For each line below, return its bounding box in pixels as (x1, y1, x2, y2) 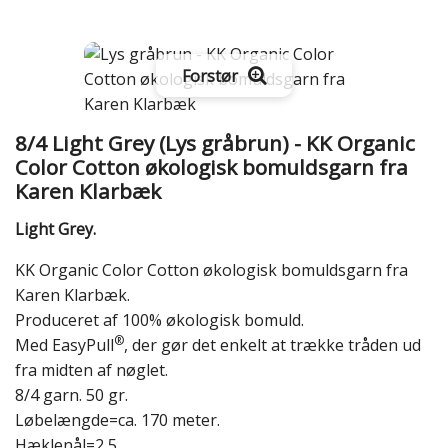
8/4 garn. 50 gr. (15, 383, 128, 406)
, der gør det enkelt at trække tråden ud (124, 333, 421, 356)
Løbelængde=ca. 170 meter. (15, 408, 220, 431)
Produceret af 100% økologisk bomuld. (15, 308, 304, 331)
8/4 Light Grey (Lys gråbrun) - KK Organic (15, 128, 415, 157)
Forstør (181, 65, 238, 87)
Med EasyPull (15, 333, 114, 356)
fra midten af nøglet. (15, 358, 168, 381)
